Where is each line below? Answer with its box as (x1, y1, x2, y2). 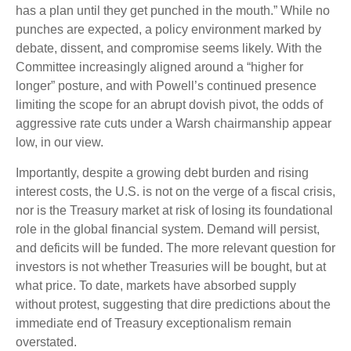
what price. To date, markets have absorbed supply (16, 278, 296, 292)
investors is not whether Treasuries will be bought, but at (16, 259, 326, 273)
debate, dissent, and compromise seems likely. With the (16, 41, 322, 55)
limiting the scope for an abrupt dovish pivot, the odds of (16, 97, 323, 111)
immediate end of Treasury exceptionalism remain (16, 316, 291, 330)
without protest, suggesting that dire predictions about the (16, 297, 331, 311)
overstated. (16, 335, 77, 349)
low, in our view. (16, 135, 103, 149)
